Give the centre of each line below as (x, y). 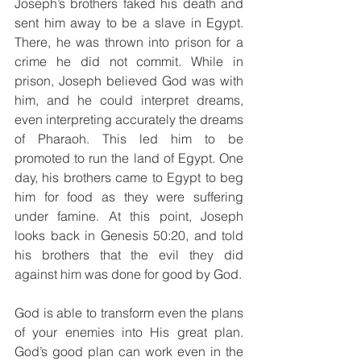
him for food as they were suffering (129, 197)
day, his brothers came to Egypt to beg (129, 177)
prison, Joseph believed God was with (129, 81)
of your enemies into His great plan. (129, 332)
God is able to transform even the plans (129, 313)
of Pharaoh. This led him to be (129, 139)
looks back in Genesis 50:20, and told (129, 235)
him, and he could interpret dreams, (129, 100)
